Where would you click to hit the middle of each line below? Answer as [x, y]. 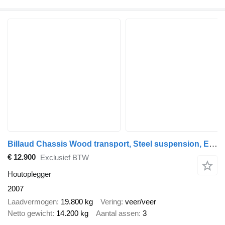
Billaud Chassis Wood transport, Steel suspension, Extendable [213, 144]
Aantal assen [117, 213]
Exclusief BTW [65, 158]
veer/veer [141, 202]
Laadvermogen [32, 202]
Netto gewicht [30, 213]
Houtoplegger [29, 174]
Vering [111, 202]
